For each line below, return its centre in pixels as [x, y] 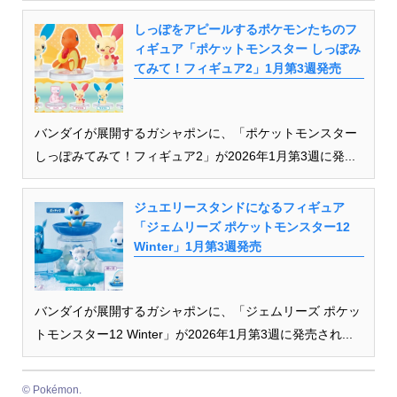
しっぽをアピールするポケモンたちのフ [245, 30]
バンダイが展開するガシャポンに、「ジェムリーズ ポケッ [197, 311]
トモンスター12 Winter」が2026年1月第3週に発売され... [193, 335]
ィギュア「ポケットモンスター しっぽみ [247, 49]
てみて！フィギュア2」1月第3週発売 [237, 69]
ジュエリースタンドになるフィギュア [239, 208]
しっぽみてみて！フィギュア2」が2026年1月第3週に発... [195, 156]
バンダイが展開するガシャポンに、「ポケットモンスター [195, 133]
